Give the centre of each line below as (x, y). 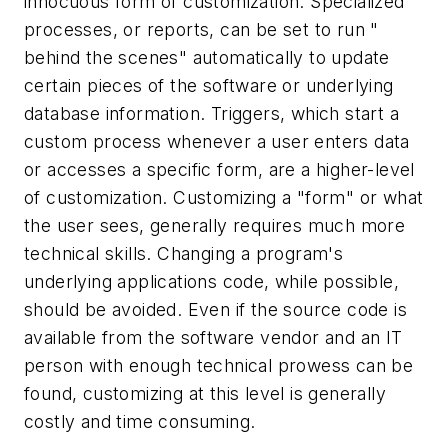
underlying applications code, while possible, (211, 281)
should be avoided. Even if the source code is (215, 309)
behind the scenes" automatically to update (207, 57)
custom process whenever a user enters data (217, 141)
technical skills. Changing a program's (184, 253)
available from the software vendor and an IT (213, 337)
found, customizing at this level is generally (205, 393)
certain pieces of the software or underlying (209, 85)
